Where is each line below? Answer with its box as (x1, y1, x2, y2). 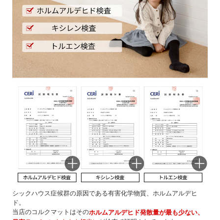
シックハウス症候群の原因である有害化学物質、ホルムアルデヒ (12, 189, 197, 198)
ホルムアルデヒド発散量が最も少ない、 (89, 208, 204, 217)
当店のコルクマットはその (12, 207, 89, 217)
